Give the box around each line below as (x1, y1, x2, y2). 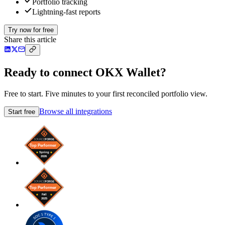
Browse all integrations (39, 106, 112, 116)
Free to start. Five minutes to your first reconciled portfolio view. (4, 89, 207, 98)
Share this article (4, 35, 56, 44)
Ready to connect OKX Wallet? (4, 66, 166, 79)
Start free (8, 107, 35, 116)
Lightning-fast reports (32, 8, 100, 17)
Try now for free (8, 26, 54, 34)
